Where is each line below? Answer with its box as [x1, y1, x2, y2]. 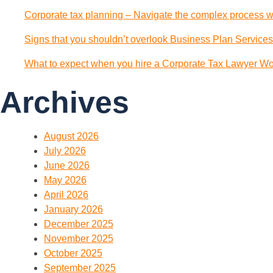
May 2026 [44, 175, 87, 185]
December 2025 [44, 219, 113, 229]
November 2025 [44, 233, 113, 244]
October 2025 [44, 248, 102, 258]
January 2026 [44, 204, 103, 214]
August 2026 [44, 131, 99, 141]
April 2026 [44, 190, 88, 200]
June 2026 [44, 160, 90, 171]
